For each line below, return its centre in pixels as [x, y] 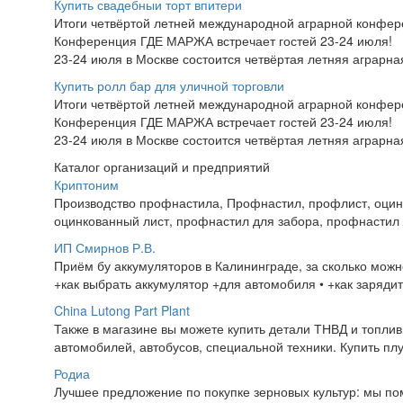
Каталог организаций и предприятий [162, 166]
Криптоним [86, 184]
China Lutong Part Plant [122, 310]
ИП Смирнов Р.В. [105, 247]
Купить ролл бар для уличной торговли [169, 85]
